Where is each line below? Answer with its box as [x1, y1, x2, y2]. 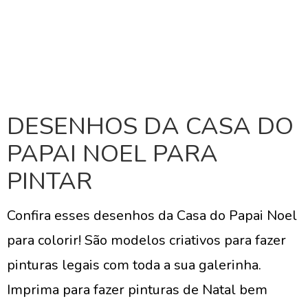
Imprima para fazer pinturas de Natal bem [7, 280, 267, 299]
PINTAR [7, 165, 92, 197]
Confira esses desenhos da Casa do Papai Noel [7, 206, 297, 225]
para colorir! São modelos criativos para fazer [7, 231, 286, 250]
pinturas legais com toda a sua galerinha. [7, 256, 261, 274]
